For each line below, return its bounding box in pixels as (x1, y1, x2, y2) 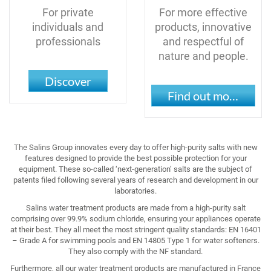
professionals (35, 34, 100, 48)
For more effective (159, 5, 247, 19)
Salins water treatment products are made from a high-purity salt (25, 203, 246, 212)
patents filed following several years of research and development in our (13, 175, 258, 184)
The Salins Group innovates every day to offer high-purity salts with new (13, 142, 258, 152)
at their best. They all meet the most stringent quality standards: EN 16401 (10, 224, 261, 234)
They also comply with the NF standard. (68, 246, 203, 256)
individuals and (32, 20, 103, 33)
